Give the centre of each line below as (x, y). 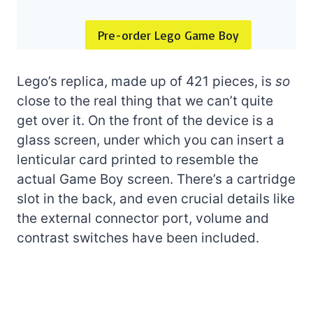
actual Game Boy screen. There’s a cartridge (156, 180)
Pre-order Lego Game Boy (169, 35)
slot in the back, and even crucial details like (156, 199)
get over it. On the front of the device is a (145, 121)
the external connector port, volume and (143, 219)
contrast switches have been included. (138, 238)
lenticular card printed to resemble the (138, 160)
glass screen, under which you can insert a (151, 140)
